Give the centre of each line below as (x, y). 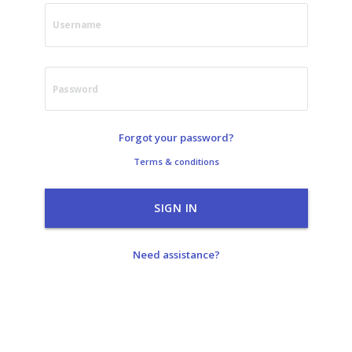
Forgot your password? (176, 137)
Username (76, 25)
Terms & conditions (176, 161)
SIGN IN (176, 208)
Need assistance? (176, 255)
